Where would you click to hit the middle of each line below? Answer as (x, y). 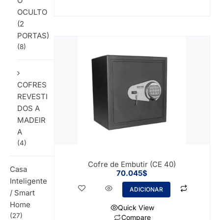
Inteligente (28, 181)
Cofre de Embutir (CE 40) (132, 164)
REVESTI (32, 96)
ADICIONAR (147, 189)
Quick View (136, 207)
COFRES (32, 84)
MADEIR (31, 120)
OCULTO (32, 12)
